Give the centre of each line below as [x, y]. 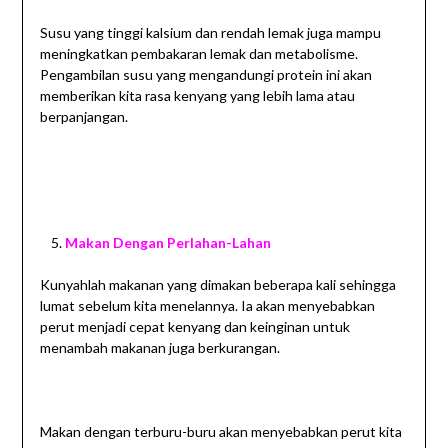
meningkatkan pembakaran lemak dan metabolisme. [198, 54]
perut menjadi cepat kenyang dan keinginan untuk [194, 327]
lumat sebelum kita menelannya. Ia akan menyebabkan [207, 306]
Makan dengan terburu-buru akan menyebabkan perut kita [220, 432]
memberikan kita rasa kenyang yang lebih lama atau [197, 96]
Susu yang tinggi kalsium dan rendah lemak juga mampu [210, 33]
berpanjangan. [83, 117]
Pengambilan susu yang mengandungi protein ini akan [205, 75]
